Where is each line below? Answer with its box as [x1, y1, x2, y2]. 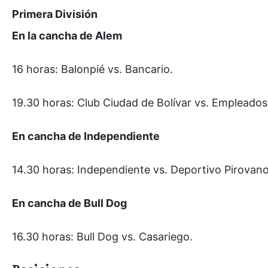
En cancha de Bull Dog [12, 196, 127, 209]
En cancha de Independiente [12, 129, 160, 142]
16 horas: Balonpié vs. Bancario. [12, 62, 173, 75]
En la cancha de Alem [12, 29, 122, 42]
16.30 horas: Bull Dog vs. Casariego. [12, 230, 193, 243]
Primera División [12, 7, 98, 20]
